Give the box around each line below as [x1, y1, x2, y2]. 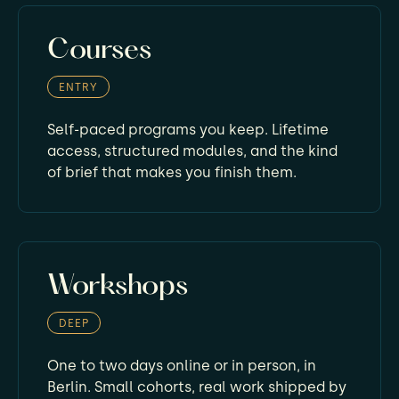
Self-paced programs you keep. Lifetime [47, 121, 329, 138]
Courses [47, 37, 151, 65]
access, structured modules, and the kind [47, 142, 338, 159]
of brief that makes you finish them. [47, 164, 297, 181]
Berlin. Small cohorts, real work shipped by [47, 379, 346, 395]
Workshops [47, 273, 188, 301]
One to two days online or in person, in [47, 357, 316, 374]
